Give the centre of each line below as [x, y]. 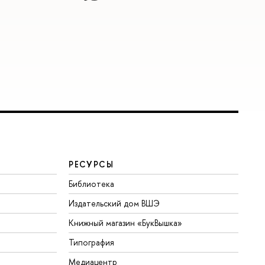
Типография [92, 243]
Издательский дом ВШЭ [114, 203]
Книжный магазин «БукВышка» [126, 223]
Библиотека [92, 184]
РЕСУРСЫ [91, 164]
